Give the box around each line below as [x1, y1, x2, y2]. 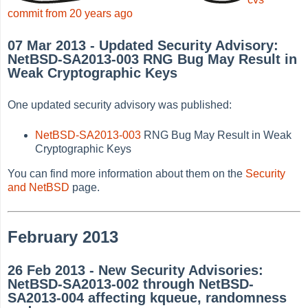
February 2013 [8, 227, 119, 246]
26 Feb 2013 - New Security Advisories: [8, 263, 264, 278]
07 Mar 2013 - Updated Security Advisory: [8, 38, 279, 54]
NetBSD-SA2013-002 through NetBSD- [8, 276, 254, 292]
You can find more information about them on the [8, 167, 246, 179]
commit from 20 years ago [8, 7, 133, 19]
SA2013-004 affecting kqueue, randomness [8, 290, 287, 306]
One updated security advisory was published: [8, 98, 232, 111]
